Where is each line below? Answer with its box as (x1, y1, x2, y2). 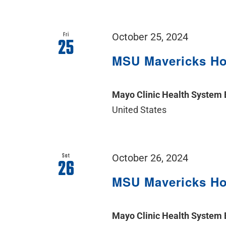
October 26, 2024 (112, 152, 189, 164)
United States (112, 104, 167, 116)
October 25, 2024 (112, 31, 189, 43)
